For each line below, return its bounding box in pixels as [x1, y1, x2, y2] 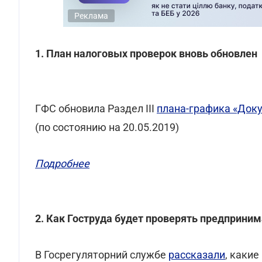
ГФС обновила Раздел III [35, 102, 157, 115]
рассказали [168, 249, 225, 261]
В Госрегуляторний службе [35, 249, 168, 261]
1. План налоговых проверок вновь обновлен [35, 47, 257, 60]
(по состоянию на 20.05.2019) [35, 121, 179, 133]
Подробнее [35, 157, 89, 170]
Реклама [74, 11, 108, 20]
